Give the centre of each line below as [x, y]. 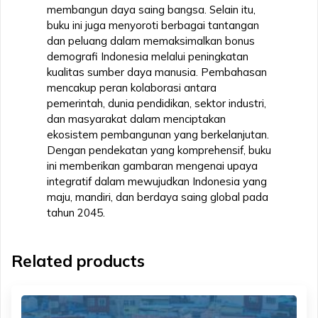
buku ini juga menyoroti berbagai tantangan [153, 25]
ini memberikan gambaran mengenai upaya [152, 165]
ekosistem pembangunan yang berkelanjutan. [158, 134]
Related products [78, 261]
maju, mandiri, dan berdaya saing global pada [158, 197]
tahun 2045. [76, 212]
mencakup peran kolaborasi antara [132, 87]
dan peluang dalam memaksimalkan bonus [151, 40]
